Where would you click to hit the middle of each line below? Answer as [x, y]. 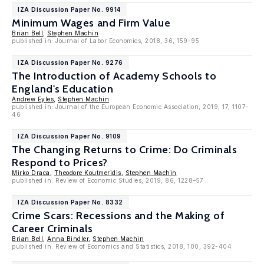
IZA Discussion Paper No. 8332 [70, 202]
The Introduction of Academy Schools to [114, 76]
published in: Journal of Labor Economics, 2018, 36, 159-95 [105, 41]
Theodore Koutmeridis [88, 173]
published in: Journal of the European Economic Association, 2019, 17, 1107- [131, 107]
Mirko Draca [31, 173]
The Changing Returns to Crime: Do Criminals [125, 150]
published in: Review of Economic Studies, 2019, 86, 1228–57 [108, 180]
